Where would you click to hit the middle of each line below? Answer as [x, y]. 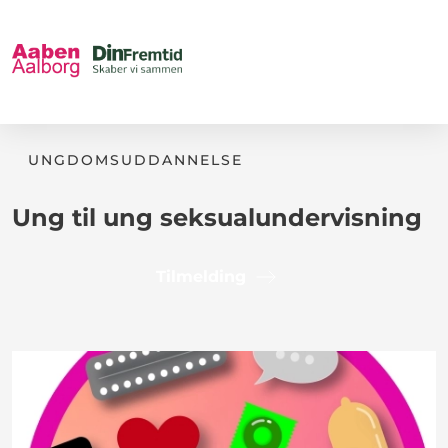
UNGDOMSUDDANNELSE [135, 160]
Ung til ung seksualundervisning [217, 217]
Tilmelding [201, 276]
